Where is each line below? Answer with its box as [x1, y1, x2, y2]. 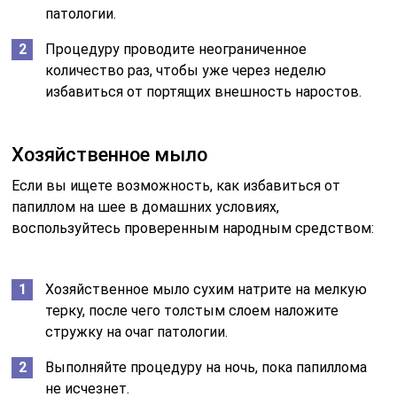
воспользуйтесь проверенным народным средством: [12, 219, 375, 237]
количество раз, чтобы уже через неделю [45, 61, 327, 79]
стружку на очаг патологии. [45, 323, 229, 340]
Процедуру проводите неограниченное [45, 40, 307, 58]
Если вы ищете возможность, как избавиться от [12, 176, 341, 194]
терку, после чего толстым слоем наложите [45, 301, 339, 319]
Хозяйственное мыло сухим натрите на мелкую [45, 280, 368, 298]
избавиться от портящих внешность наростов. [45, 82, 362, 100]
